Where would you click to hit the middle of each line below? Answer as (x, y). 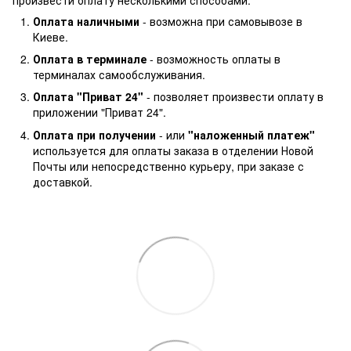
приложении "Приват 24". (100, 112)
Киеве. (51, 36)
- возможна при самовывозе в (223, 21)
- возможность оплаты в (215, 58)
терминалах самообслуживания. (119, 74)
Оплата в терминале (91, 58)
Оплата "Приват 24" (90, 97)
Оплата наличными (88, 21)
